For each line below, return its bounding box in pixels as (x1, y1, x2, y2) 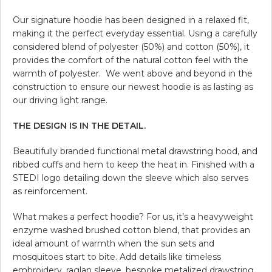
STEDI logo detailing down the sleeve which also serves (13, 172, 248, 183)
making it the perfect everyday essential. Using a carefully (13, 27, 257, 39)
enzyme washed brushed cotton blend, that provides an (13, 224, 250, 236)
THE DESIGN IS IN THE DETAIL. (13, 120, 148, 131)
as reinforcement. (13, 185, 87, 197)
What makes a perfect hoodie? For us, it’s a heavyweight (13, 211, 253, 222)
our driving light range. (13, 94, 107, 106)
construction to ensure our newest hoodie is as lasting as (13, 81, 253, 92)
